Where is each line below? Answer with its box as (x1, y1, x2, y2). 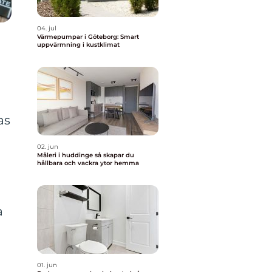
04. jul (37, 24, 56, 32)
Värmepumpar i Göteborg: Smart (37, 33, 139, 41)
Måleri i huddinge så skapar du (37, 151, 95, 159)
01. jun (37, 261, 57, 269)
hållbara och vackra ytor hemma (37, 159, 139, 167)
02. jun (37, 143, 58, 151)
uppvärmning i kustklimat (37, 41, 120, 49)
